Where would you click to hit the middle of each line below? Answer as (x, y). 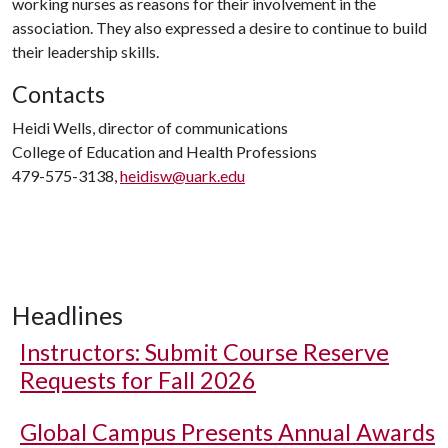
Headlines (67, 315)
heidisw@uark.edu (182, 175)
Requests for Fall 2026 (138, 380)
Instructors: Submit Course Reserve (204, 352)
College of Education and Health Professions (164, 151)
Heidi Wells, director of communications (150, 127)
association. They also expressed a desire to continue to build (219, 27)
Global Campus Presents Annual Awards (227, 432)
